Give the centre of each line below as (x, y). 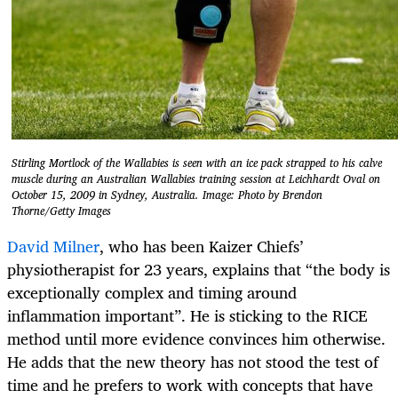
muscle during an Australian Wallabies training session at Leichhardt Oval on (196, 179)
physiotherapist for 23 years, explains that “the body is (199, 269)
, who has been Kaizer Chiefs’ (201, 246)
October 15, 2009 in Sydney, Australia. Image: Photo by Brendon (167, 195)
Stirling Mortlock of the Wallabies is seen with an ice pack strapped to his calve (197, 163)
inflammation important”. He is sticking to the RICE (187, 315)
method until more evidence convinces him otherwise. (196, 338)
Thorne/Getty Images (61, 211)
